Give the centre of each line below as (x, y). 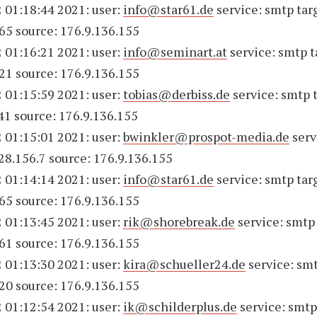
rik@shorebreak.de (179, 221)
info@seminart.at (175, 52)
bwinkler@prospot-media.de (207, 137)
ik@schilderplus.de (180, 306)
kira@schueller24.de (185, 264)
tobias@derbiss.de (177, 94)
